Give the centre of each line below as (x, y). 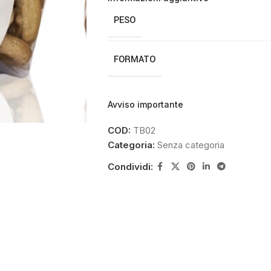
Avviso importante (145, 104)
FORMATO (134, 60)
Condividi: (130, 166)
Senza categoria (191, 145)
